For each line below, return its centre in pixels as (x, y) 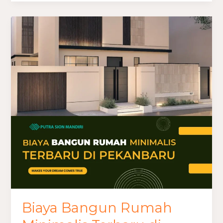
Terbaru (36, 76)
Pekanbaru (42, 103)
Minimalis (39, 62)
